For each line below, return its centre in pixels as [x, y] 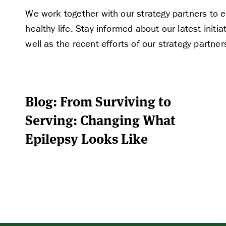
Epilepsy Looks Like [87, 138]
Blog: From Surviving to [98, 100]
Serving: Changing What [101, 119]
